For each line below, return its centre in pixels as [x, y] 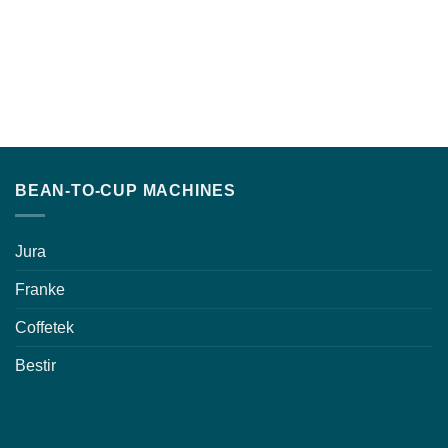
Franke [40, 289]
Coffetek [44, 327]
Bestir [35, 365]
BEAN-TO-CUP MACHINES [125, 190]
